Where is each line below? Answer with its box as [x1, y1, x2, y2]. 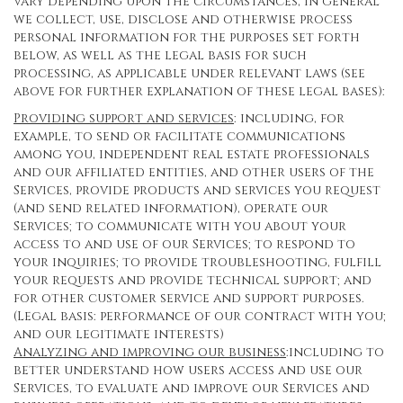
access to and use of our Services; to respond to [13, 236, 355, 253]
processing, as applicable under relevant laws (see [13, 65, 365, 82]
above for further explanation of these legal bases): [13, 83, 385, 100]
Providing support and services [13, 110, 234, 127]
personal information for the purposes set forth [13, 29, 360, 46]
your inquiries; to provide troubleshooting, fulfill [13, 254, 381, 271]
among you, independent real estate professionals [13, 146, 370, 163]
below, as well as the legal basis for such [13, 47, 307, 64]
